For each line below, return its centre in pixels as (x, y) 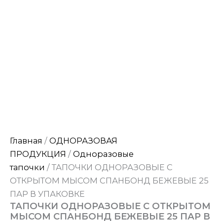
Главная (26, 140)
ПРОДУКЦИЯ (38, 154)
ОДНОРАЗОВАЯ (83, 140)
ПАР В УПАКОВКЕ (47, 194)
